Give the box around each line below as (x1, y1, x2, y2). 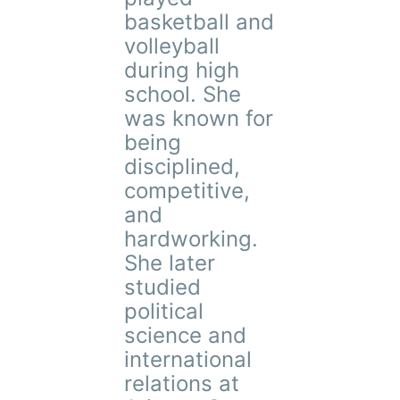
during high (124, 57, 240, 83)
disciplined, (124, 154, 241, 179)
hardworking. (124, 226, 259, 252)
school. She (124, 81, 242, 107)
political (124, 298, 204, 324)
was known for (124, 105, 274, 131)
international (124, 346, 253, 372)
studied (124, 274, 202, 300)
